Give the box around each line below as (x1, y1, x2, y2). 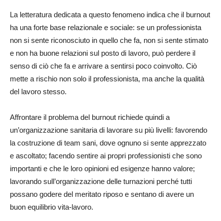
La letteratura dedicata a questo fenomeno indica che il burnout (10, 10, 210, 19)
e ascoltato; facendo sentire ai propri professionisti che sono (10, 151, 202, 160)
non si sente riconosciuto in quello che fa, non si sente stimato (10, 36, 208, 44)
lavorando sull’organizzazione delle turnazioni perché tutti (10, 177, 192, 185)
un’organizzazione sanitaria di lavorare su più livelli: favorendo (10, 125, 207, 134)
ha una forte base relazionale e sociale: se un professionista (10, 23, 201, 32)
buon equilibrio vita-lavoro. (10, 202, 93, 211)
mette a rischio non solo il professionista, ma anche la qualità (10, 74, 204, 83)
